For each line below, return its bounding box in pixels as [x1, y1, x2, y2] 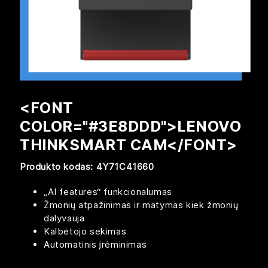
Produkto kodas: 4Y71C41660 [20, 160, 154, 172]
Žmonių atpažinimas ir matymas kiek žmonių [44, 199, 239, 211]
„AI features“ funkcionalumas [44, 185, 172, 197]
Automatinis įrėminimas [44, 238, 147, 250]
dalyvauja [44, 212, 85, 224]
